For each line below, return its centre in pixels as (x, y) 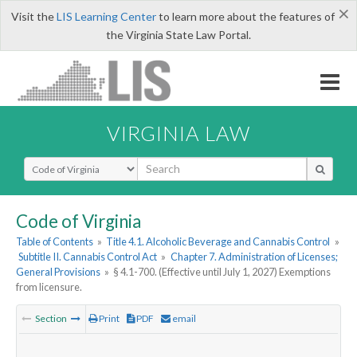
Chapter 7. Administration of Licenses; (254, 257)
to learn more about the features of (245, 16)
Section (51, 319)
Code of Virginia (78, 221)
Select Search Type (71, 163)
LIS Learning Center (106, 16)
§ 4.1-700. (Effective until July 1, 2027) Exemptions (222, 272)
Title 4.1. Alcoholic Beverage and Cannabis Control (218, 242)
